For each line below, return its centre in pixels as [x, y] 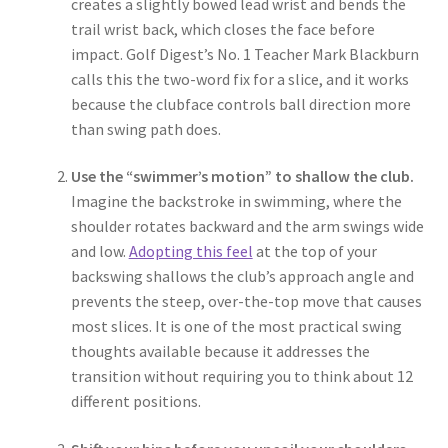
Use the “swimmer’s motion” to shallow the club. [242, 176]
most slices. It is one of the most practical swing [236, 326]
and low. [99, 251]
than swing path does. [145, 128]
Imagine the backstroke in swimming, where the [236, 201]
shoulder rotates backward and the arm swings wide [247, 226]
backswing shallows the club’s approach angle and [242, 276]
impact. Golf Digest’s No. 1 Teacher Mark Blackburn [244, 53]
